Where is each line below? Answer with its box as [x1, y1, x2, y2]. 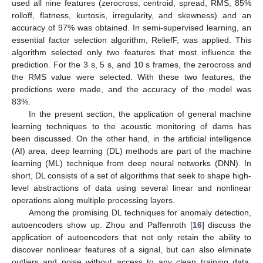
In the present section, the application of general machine [28, 109, 251, 119]
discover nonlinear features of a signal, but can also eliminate [12, 245, 251, 255]
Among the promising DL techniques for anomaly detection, [28, 208, 251, 218]
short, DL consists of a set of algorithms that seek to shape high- [12, 171, 251, 181]
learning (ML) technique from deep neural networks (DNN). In [12, 159, 251, 168]
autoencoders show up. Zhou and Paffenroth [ [12, 220, 193, 230]
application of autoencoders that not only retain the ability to [12, 232, 251, 242]
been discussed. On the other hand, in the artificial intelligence [12, 134, 251, 144]
